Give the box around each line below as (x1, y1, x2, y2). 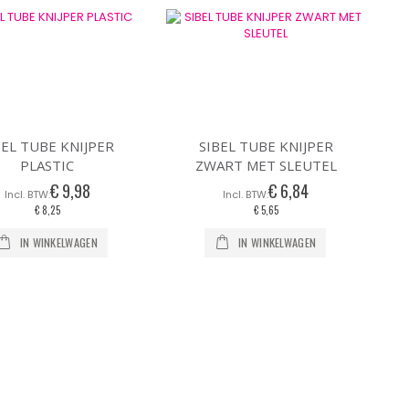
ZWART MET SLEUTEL (194, 156, 337, 175)
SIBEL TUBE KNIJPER (198, 137, 333, 156)
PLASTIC (20, 156, 75, 175)
